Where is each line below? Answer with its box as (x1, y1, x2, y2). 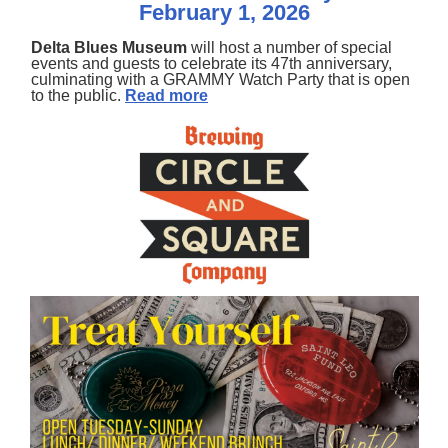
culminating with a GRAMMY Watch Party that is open (31, 71, 410, 88)
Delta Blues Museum (31, 39, 187, 56)
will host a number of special (187, 39, 392, 56)
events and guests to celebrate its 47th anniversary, (31, 55, 392, 72)
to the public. (31, 87, 125, 104)
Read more (125, 87, 208, 104)
